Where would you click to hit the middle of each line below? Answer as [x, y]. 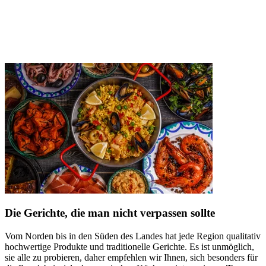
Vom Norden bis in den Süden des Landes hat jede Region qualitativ [133, 236]
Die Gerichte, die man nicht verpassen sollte [110, 213]
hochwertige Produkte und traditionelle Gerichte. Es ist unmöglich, [129, 247]
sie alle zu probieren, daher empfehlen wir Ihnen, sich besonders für [131, 258]
